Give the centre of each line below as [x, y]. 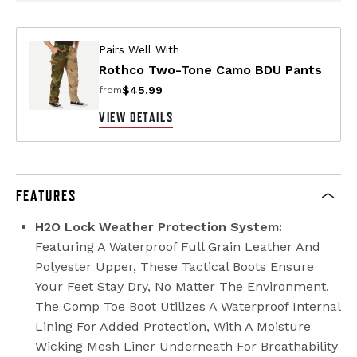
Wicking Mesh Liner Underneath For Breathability [186, 347]
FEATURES [46, 196]
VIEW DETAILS [136, 118]
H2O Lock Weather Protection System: [159, 227]
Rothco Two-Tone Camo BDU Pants [210, 70]
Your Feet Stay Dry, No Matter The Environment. [182, 287]
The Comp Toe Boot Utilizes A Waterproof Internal [188, 307]
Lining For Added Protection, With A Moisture [173, 327]
